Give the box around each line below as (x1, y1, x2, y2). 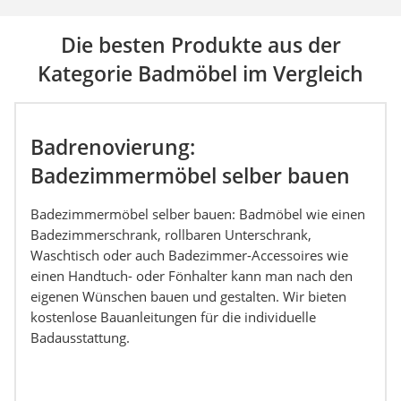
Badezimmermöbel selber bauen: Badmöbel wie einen (30, 205, 365, 224)
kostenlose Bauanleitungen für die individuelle (30, 308, 316, 327)
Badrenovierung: (30, 132, 195, 162)
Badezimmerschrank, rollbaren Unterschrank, (30, 226, 311, 244)
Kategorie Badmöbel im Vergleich (38, 59, 363, 89)
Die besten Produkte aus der (60, 30, 341, 60)
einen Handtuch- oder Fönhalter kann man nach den (30, 267, 353, 286)
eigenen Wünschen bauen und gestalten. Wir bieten (30, 287, 346, 306)
